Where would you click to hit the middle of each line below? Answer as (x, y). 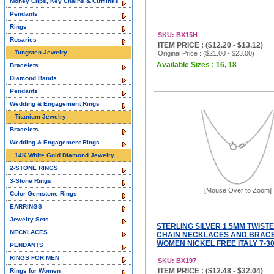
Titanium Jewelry (40, 117)
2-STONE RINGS (34, 168)
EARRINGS (26, 206)
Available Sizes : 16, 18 (197, 65)
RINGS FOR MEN (35, 258)
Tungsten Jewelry (41, 52)
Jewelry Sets (29, 219)
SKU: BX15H (178, 35)
